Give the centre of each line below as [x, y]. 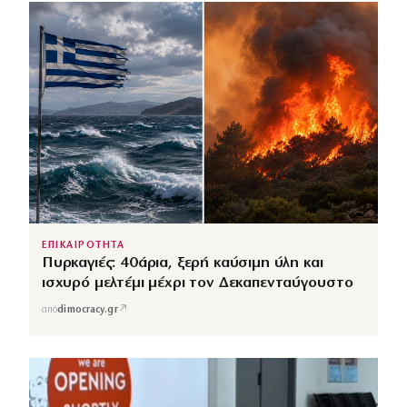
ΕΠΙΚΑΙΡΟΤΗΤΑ [84, 246]
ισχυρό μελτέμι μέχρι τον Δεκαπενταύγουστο [198, 283]
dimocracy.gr [88, 310]
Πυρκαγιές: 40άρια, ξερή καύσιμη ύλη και [183, 263]
